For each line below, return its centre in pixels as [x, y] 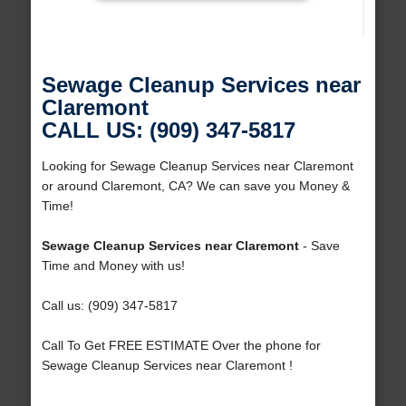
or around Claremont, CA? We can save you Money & [195, 186]
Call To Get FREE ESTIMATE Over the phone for [181, 346]
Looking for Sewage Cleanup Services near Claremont [197, 166]
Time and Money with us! [113, 266]
